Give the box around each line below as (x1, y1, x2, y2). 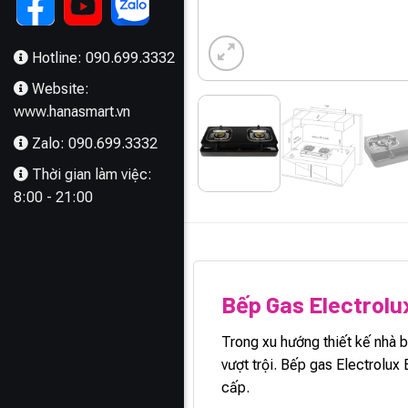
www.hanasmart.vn (14, 103, 130, 121)
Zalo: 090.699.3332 (32, 134, 158, 152)
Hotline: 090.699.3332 (32, 48, 175, 66)
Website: (32, 80, 89, 98)
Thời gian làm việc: (32, 166, 152, 184)
